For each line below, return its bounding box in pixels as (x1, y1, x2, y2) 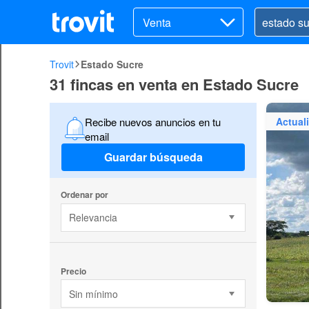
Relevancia (68, 210, 117, 225)
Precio (60, 264, 86, 277)
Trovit (50, 57, 74, 71)
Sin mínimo (68, 286, 118, 301)
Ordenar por (60, 188, 108, 201)
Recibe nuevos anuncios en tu (85, 114, 221, 129)
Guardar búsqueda (103, 149, 203, 166)
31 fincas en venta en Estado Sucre (50, 73, 299, 95)
